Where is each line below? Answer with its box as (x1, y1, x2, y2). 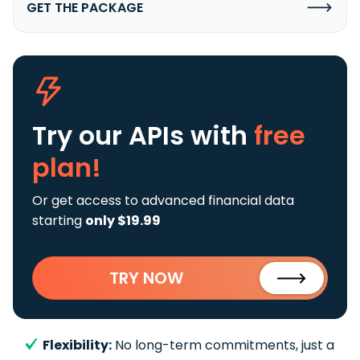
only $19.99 (85, 211, 161, 230)
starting (32, 211, 85, 230)
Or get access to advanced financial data (32, 190, 294, 210)
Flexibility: (43, 335, 112, 354)
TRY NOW (109, 266, 183, 289)
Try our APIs (32, 117, 190, 153)
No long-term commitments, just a (112, 335, 334, 354)
